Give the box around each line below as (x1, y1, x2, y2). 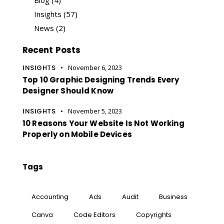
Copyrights (136, 210, 171, 220)
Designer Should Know (22, 85, 113, 96)
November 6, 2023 (67, 63, 122, 72)
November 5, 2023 (67, 106, 122, 116)
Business (159, 192, 187, 202)
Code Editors (73, 210, 115, 220)
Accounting (31, 192, 68, 202)
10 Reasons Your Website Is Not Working (22, 118, 184, 129)
